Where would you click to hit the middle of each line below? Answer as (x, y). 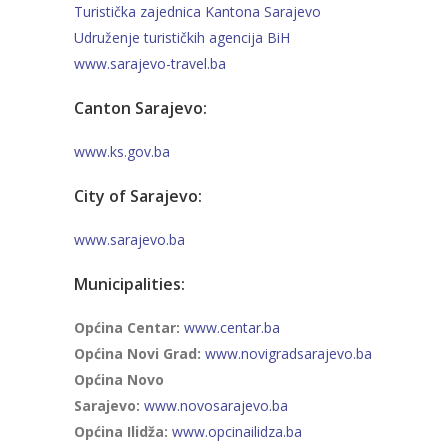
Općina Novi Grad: (139, 353)
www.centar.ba (232, 327)
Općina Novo (119, 379)
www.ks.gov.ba (122, 151)
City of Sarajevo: (138, 196)
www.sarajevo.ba (131, 239)
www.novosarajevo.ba (216, 405)
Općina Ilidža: (121, 431)
